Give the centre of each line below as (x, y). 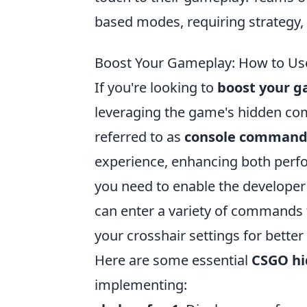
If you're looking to (156, 87)
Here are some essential (173, 260)
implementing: (141, 285)
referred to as (139, 137)
